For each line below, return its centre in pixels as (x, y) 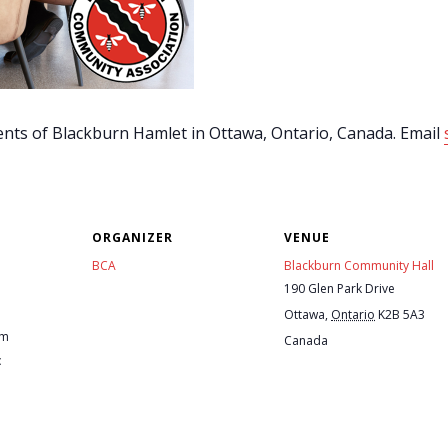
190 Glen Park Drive (339, 288)
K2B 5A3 (401, 314)
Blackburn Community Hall (359, 265)
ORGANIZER (132, 237)
